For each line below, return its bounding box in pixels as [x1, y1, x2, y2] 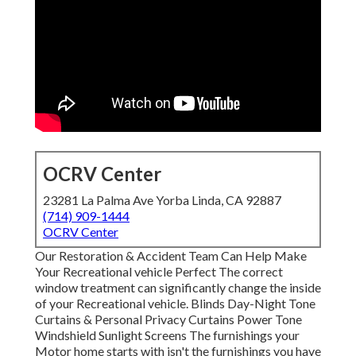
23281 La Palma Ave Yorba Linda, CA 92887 [43, 192, 281, 208]
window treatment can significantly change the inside [35, 280, 321, 296]
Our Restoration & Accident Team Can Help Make [35, 248, 307, 264]
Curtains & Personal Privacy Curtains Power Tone [35, 311, 302, 327]
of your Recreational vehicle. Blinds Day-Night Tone [35, 296, 315, 311]
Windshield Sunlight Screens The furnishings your [35, 327, 300, 343]
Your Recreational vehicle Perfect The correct [35, 264, 283, 280]
